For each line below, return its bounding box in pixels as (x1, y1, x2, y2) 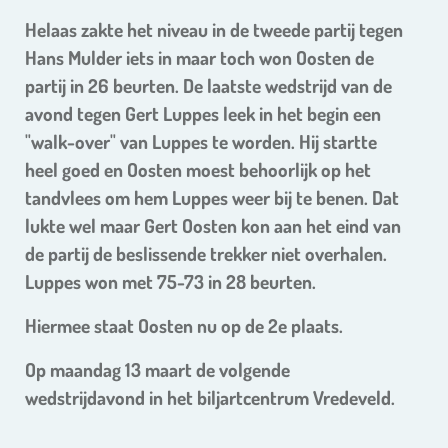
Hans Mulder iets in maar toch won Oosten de (25, 45, 374, 71)
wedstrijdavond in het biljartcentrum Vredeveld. (25, 385, 395, 411)
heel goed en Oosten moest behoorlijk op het (25, 157, 371, 183)
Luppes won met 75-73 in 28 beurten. (25, 269, 316, 295)
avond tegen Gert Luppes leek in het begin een (25, 101, 381, 127)
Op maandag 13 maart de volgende (25, 357, 290, 383)
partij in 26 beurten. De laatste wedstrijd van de (25, 73, 392, 99)
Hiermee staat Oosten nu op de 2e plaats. (25, 313, 347, 339)
